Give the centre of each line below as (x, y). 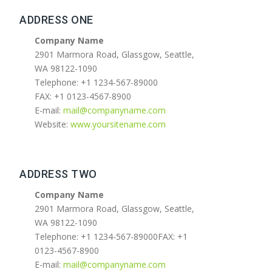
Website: (53, 124)
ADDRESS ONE (56, 19)
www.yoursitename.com (118, 124)
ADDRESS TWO (58, 174)
